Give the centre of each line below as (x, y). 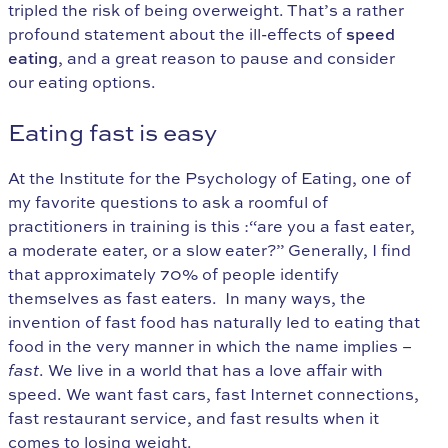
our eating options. (82, 82)
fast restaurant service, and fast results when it (193, 418)
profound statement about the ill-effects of (177, 34)
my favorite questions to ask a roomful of (168, 202)
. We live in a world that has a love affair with (211, 370)
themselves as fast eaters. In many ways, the (187, 298)
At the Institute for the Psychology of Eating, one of (209, 178)
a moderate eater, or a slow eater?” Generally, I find (209, 250)
